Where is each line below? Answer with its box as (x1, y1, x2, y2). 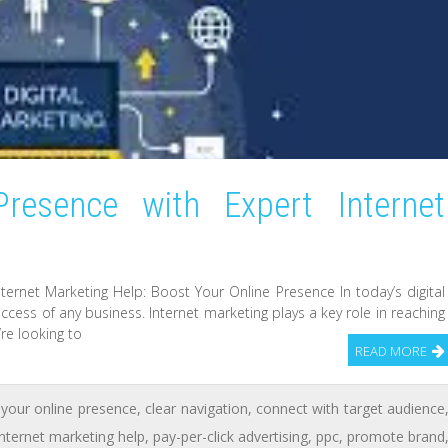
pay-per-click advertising (153, 426, 309, 446)
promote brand (347, 426, 446, 446)
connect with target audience (255, 398, 446, 418)
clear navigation (145, 398, 248, 418)
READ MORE (354, 341, 427, 360)
